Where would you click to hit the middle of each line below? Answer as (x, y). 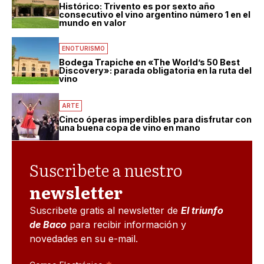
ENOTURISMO (83, 49)
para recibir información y (126, 225)
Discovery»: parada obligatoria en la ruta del (155, 71)
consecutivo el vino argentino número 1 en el (155, 15)
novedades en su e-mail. (84, 239)
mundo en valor (93, 23)
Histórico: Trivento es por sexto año (137, 6)
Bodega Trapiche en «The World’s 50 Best (149, 62)
